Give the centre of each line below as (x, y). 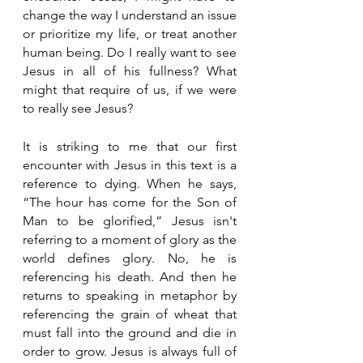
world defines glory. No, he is (130, 258)
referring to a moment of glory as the (130, 239)
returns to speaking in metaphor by (130, 295)
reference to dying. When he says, (130, 183)
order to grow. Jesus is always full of (130, 351)
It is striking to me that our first (130, 146)
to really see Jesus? (79, 108)
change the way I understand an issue (130, 15)
